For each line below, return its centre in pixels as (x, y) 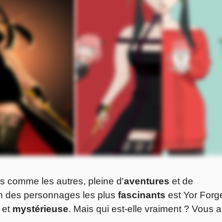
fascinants (142, 195)
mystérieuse (40, 209)
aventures (147, 181)
